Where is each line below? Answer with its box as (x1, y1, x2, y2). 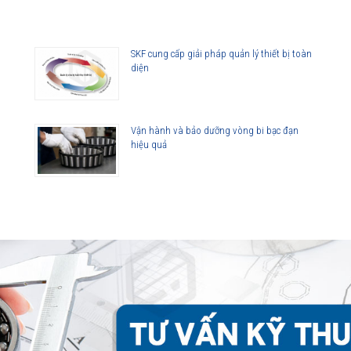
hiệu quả (131, 138, 167, 150)
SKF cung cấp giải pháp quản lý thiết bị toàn (131, 47, 312, 60)
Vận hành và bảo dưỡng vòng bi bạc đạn (131, 124, 299, 136)
